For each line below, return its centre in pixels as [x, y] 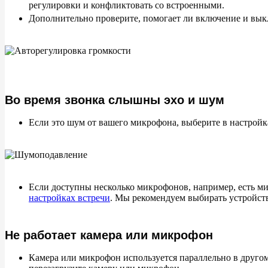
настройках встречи [69, 198]
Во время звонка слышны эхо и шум [115, 100]
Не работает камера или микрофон [109, 235]
